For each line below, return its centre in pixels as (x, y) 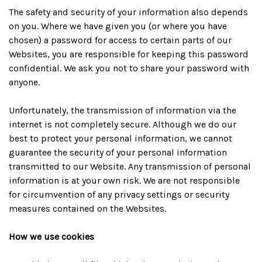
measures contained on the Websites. (87, 208)
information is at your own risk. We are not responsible (124, 180)
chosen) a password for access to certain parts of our (120, 40)
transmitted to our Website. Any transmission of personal (130, 166)
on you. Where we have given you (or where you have (118, 26)
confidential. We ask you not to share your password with (129, 68)
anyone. (24, 82)
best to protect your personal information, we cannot (120, 138)
